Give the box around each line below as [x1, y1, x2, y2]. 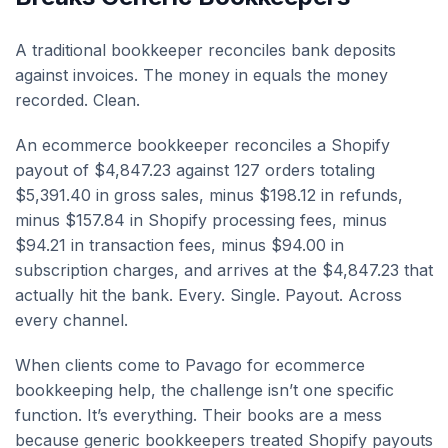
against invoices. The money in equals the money [15, 64, 388, 85]
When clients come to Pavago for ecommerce [15, 354, 365, 375]
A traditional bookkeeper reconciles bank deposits [15, 39, 396, 60]
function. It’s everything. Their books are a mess [15, 404, 382, 425]
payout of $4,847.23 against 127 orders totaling [15, 159, 375, 180]
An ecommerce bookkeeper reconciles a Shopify [15, 134, 390, 155]
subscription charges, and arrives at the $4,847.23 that [15, 259, 433, 280]
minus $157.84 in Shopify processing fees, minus [15, 209, 387, 230]
